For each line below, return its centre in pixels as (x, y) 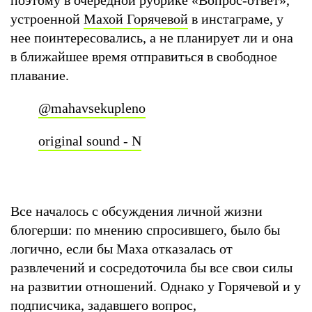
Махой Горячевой (136, 18)
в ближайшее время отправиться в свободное (144, 56)
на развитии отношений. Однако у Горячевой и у (156, 286)
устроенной (47, 18)
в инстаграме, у (236, 18)
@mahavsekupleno (92, 108)
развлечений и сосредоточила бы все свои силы (151, 267)
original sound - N (90, 140)
